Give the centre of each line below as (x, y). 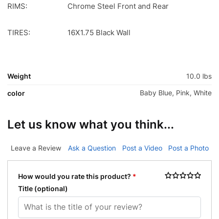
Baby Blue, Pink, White (176, 93)
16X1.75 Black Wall (99, 32)
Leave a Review (36, 148)
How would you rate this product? (75, 176)
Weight (19, 76)
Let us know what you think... (91, 124)
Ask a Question (92, 148)
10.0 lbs (199, 76)
